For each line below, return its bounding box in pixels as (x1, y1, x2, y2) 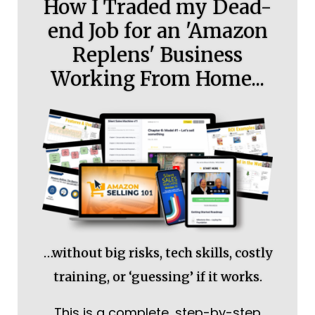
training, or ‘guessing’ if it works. (53, 269, 262, 285)
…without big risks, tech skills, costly (43, 245, 272, 262)
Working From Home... (51, 65, 264, 91)
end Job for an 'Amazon (47, 18, 268, 44)
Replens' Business (72, 41, 243, 67)
